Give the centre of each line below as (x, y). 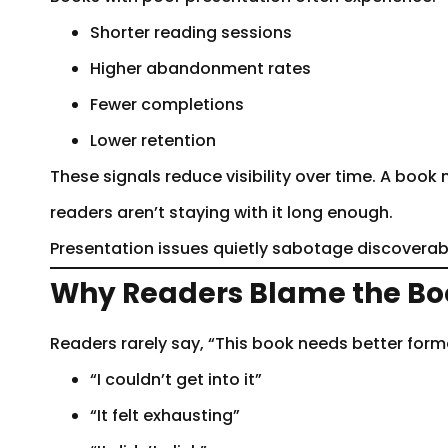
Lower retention (153, 140)
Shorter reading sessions (191, 32)
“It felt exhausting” (165, 415)
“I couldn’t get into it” (176, 379)
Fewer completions (167, 104)
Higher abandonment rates (200, 68)
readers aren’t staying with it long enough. (221, 212)
